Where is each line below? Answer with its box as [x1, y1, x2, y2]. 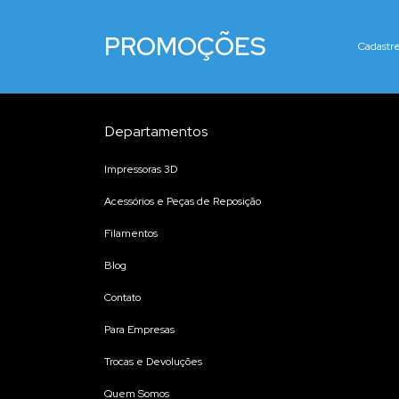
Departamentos [105, 122, 208, 141]
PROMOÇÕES [104, 29, 265, 63]
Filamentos [104, 226, 158, 240]
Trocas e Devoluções [104, 354, 202, 369]
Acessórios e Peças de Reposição [104, 194, 261, 208]
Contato [104, 290, 141, 305]
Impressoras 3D [104, 162, 177, 176]
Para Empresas [104, 322, 175, 337]
